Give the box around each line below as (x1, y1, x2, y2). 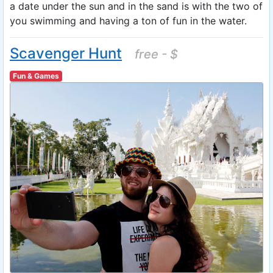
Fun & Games (12, 71, 59, 80)
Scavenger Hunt (10, 44, 122, 62)
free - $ (135, 47, 178, 62)
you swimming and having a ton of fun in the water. (10, 15, 247, 27)
